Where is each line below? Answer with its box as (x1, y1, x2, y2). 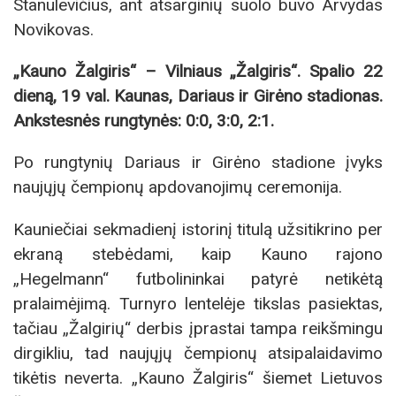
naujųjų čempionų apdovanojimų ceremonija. (13, 177, 342, 198)
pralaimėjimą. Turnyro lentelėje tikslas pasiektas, (13, 293, 383, 314)
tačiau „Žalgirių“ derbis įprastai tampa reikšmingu (13, 317, 383, 339)
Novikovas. (13, 19, 94, 40)
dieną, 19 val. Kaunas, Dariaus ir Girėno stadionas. (13, 86, 383, 107)
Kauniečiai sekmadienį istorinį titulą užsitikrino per (13, 218, 383, 240)
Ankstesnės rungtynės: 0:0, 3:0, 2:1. (13, 110, 274, 132)
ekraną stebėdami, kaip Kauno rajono (13, 243, 383, 264)
